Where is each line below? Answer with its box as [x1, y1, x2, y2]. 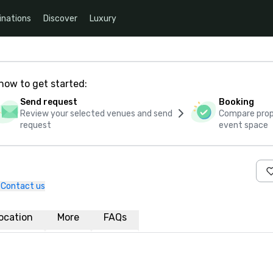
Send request [19, 97, 77, 107]
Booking [219, 97, 255, 107]
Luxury [90, 13, 116, 24]
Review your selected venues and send [19, 108, 172, 119]
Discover [43, 13, 77, 24]
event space [219, 120, 269, 130]
